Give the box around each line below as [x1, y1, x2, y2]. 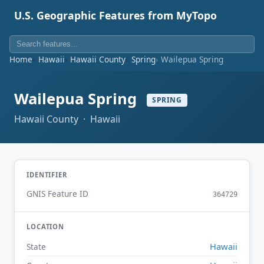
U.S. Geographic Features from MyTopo [14, 8, 217, 22]
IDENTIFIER [27, 170, 67, 179]
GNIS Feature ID [27, 188, 88, 200]
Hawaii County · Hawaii [14, 112, 120, 126]
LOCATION [27, 222, 65, 232]
